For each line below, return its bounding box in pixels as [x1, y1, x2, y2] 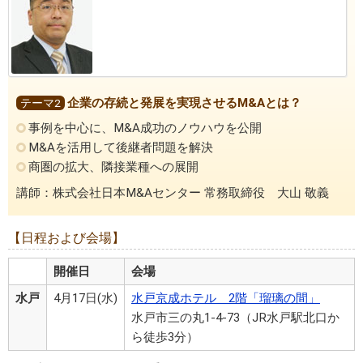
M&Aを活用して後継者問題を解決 [28, 140, 214, 156]
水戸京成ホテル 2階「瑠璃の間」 [131, 291, 320, 306]
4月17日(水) [53, 291, 117, 306]
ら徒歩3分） [131, 330, 199, 345]
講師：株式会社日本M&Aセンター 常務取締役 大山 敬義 [16, 186, 329, 201]
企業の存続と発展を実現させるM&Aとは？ [67, 95, 301, 110]
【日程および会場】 [8, 230, 125, 246]
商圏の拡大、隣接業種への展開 [28, 160, 199, 175]
